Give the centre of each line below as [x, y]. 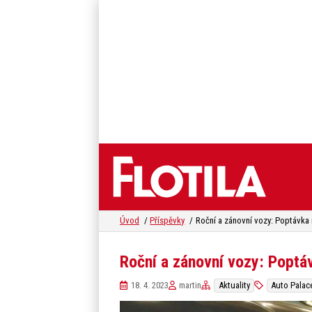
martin [190, 286]
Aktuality [234, 286]
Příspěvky [167, 221]
